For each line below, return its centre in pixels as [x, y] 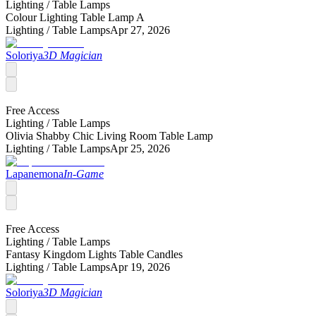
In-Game [84, 174]
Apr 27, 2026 [140, 30]
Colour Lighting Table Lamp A [75, 18]
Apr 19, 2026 [140, 267]
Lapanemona [35, 174]
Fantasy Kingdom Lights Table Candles [94, 255]
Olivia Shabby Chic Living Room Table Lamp [109, 136]
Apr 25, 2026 [140, 149]
